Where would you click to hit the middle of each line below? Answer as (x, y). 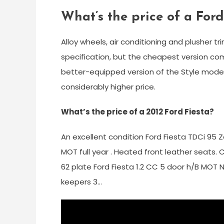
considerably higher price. (108, 87)
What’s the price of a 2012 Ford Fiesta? (137, 112)
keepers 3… (81, 182)
